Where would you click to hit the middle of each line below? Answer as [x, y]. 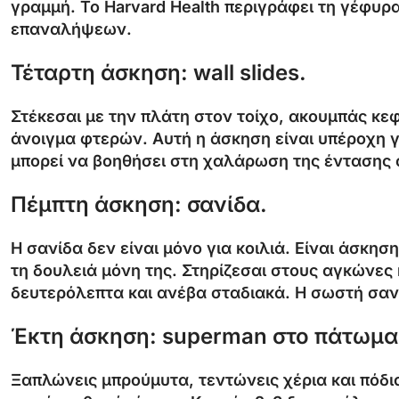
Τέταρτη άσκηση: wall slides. [159, 72]
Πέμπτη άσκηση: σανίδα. [139, 204]
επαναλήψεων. [71, 28]
